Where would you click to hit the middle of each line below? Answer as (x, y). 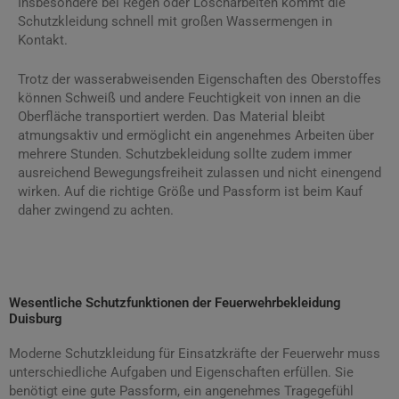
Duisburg (36, 318)
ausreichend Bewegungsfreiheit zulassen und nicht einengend (199, 173)
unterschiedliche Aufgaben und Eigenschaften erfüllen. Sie (181, 372)
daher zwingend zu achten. (96, 211)
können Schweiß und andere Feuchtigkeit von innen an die (189, 98)
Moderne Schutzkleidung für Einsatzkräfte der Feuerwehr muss (195, 353)
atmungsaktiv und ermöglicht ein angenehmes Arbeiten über (196, 136)
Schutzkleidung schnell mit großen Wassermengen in (175, 21)
